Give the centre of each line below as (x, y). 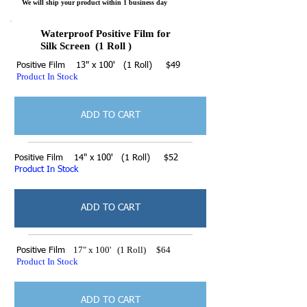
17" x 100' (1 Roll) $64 (118, 249)
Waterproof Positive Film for (106, 33)
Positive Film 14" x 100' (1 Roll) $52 (96, 158)
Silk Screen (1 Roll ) (86, 46)
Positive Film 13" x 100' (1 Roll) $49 (98, 65)
